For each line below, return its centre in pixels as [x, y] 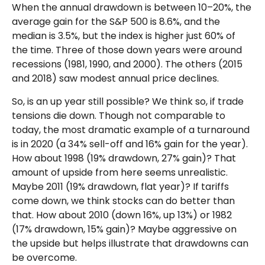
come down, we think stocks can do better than [123, 201]
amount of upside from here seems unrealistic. [120, 173]
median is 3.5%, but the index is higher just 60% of [124, 36]
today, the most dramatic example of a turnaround [131, 130]
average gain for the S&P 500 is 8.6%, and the [116, 22]
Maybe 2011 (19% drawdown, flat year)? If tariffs [120, 187]
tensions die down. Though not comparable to [119, 116]
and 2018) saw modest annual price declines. [115, 79]
